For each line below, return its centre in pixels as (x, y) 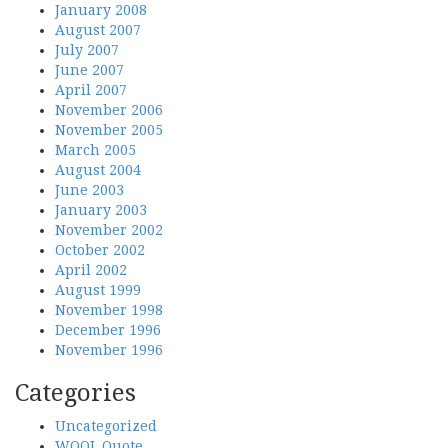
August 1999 (98, 290)
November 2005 (109, 130)
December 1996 (108, 330)
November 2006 (109, 110)
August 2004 (98, 170)
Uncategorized (106, 426)
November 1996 (109, 350)
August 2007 (98, 30)
